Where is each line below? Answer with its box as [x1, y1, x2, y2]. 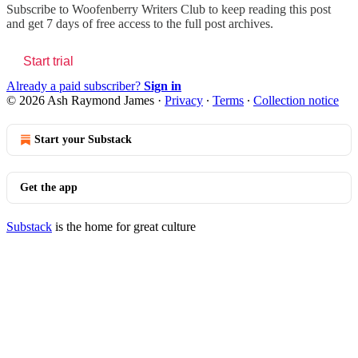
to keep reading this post [205, 2, 331, 16]
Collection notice [253, 93, 339, 107]
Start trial [23, 54, 74, 68]
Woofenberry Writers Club [72, 2, 205, 16]
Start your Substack [34, 133, 132, 145]
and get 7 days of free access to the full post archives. [6, 16, 273, 30]
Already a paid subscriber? [6, 78, 144, 93]
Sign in [144, 78, 181, 93]
